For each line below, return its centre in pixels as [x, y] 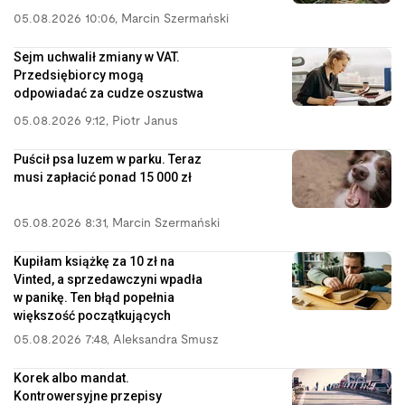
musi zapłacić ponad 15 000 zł [103, 177]
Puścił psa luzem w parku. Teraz [108, 159]
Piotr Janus [145, 121]
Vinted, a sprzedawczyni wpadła [108, 279]
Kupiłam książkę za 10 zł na [94, 261]
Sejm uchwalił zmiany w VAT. [97, 57]
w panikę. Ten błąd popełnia [94, 297]
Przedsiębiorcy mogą [79, 75]
